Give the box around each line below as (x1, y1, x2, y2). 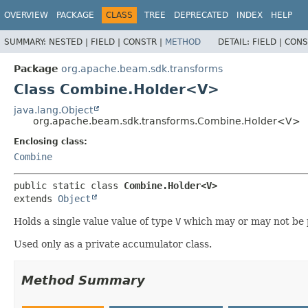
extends (14, 192, 58, 204)
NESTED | (49, 36, 91, 47)
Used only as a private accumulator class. (14, 238, 212, 250)
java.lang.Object (14, 104, 93, 115)
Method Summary (21, 272, 145, 287)
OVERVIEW (4, 10, 48, 20)
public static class (14, 179, 124, 191)
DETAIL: (218, 36, 252, 47)
